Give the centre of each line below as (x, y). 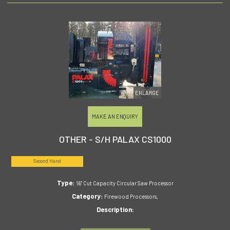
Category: (88, 196)
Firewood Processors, (131, 196)
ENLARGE (147, 92)
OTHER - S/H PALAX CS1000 (115, 139)
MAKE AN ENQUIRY (115, 116)
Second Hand (47, 161)
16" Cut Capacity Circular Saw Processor (124, 183)
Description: (115, 209)
